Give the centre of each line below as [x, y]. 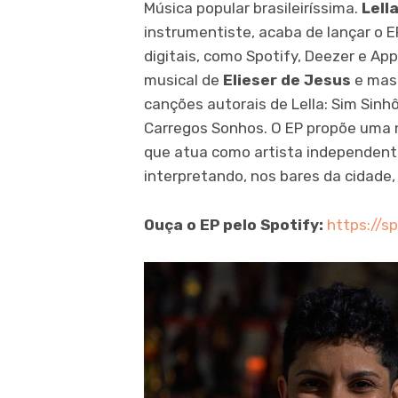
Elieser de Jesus [287, 80]
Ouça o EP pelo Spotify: [235, 225]
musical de [183, 80]
